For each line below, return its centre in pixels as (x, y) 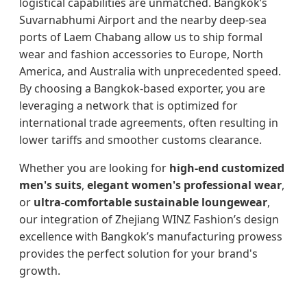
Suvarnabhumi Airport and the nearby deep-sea (143, 20)
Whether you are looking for (94, 168)
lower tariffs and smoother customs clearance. (140, 139)
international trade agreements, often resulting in (149, 122)
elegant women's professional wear (184, 185)
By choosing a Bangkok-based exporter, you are (142, 88)
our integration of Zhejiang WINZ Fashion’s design (149, 219)
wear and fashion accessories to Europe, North (141, 54)
